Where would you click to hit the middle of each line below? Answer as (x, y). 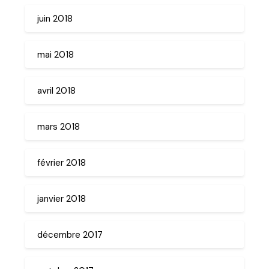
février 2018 (62, 162)
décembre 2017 (70, 234)
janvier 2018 (62, 198)
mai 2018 (56, 54)
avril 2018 (57, 90)
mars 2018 (59, 126)
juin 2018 (55, 18)
